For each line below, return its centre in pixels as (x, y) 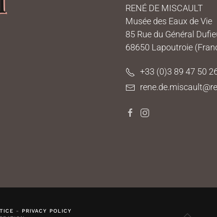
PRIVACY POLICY (47, 211)
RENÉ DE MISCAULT (164, 8)
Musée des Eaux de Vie (169, 21)
